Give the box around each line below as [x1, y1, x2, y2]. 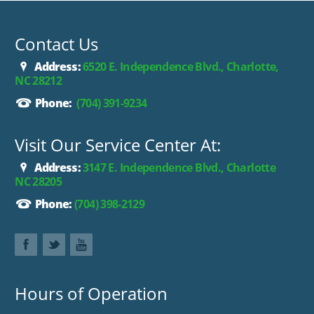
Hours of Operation [15, 282, 168, 306]
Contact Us [15, 32, 99, 56]
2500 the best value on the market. [46, 6, 190, 19]
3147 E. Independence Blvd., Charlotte [82, 160, 275, 176]
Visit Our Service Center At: [15, 133, 221, 157]
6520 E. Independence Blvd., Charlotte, [80, 59, 279, 75]
